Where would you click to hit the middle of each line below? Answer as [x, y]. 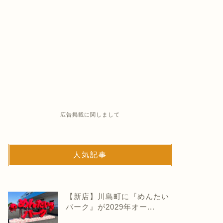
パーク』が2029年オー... [110, 207]
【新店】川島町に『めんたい [117, 196]
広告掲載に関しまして [90, 114]
